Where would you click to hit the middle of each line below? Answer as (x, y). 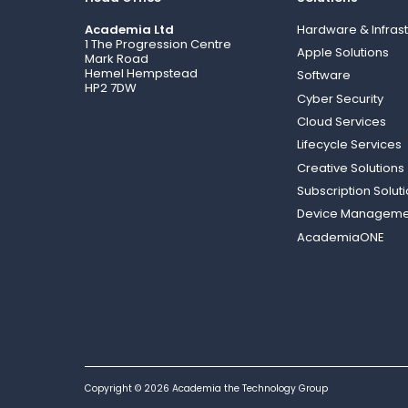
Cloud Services (341, 123)
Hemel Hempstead (142, 75)
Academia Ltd (130, 31)
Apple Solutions (342, 54)
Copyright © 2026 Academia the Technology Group (207, 389)
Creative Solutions (350, 169)
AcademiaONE (340, 239)
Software (323, 76)
